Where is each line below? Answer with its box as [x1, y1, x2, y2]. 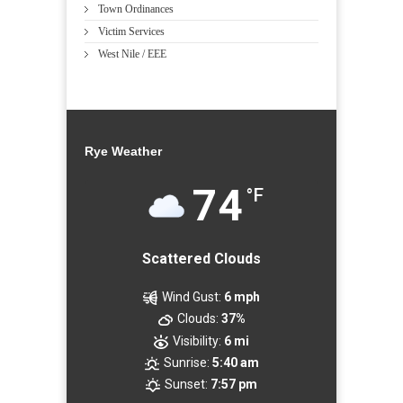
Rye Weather [85, 143, 162, 158]
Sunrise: [163, 354, 210, 370]
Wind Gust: [162, 289, 221, 304]
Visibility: [173, 333, 221, 348]
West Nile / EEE [98, 47, 166, 60]
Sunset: [165, 377, 208, 392]
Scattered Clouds [142, 249, 261, 267]
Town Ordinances [98, 2, 174, 15]
